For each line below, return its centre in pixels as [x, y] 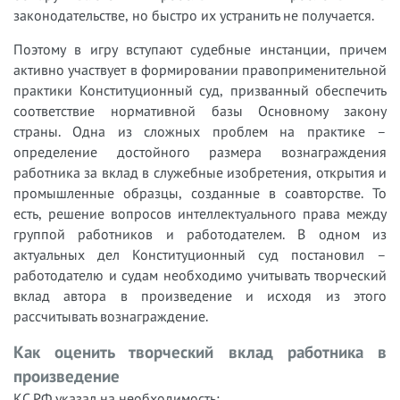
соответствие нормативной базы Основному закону [200, 111]
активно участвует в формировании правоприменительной [200, 70]
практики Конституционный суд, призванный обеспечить [200, 91]
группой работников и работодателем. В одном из [200, 234]
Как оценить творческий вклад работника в [200, 352]
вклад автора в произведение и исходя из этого [200, 296]
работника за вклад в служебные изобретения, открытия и [200, 173]
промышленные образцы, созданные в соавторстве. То [200, 193]
